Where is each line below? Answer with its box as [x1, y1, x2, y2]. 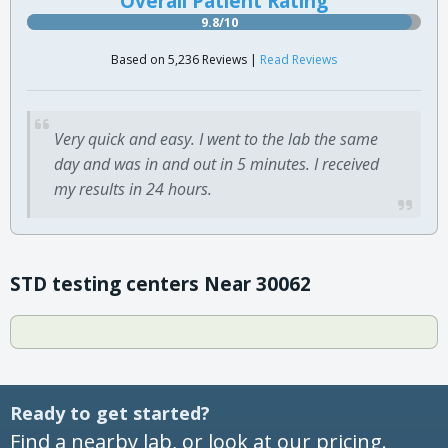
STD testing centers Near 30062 [10, 270, 311, 297]
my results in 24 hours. [54, 177, 212, 200]
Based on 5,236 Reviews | [111, 50, 260, 68]
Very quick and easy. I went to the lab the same [54, 127, 378, 150]
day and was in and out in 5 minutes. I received [54, 152, 379, 175]
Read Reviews [260, 50, 337, 68]
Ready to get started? [10, 400, 210, 425]
